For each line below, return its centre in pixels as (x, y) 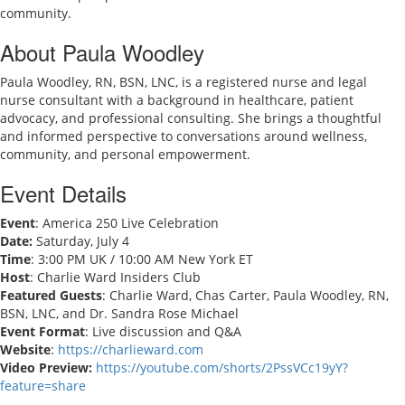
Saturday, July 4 (81, 241)
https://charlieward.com (131, 350)
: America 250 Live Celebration (127, 223)
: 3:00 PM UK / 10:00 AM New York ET (142, 259)
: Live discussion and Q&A (163, 332)
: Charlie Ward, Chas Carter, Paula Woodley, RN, (245, 296)
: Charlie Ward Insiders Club (115, 278)
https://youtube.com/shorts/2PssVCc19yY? (222, 368)
